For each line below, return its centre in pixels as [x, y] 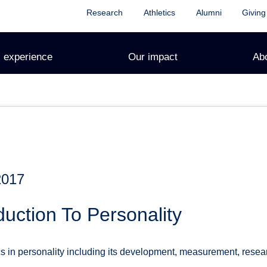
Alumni [209, 13]
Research [104, 13]
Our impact [153, 57]
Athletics [159, 13]
